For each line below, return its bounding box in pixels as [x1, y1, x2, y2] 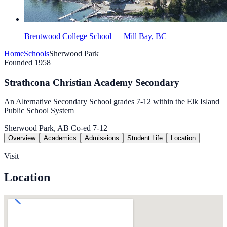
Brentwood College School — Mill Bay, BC [24, 32, 167, 41]
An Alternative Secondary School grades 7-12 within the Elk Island [4, 97, 219, 106]
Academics [44, 134, 77, 142]
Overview [8, 134, 35, 142]
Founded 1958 [4, 58, 51, 67]
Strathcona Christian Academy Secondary [4, 77, 179, 88]
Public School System [4, 106, 74, 116]
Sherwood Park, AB [4, 124, 69, 133]
